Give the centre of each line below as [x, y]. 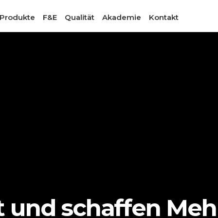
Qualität [80, 17]
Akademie [122, 17]
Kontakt [164, 17]
